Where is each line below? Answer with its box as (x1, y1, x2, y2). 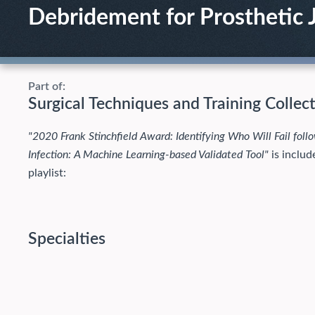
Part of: (28, 81, 65, 92)
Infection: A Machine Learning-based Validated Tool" (28, 149, 269, 160)
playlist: (28, 167, 66, 179)
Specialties (28, 231, 105, 247)
